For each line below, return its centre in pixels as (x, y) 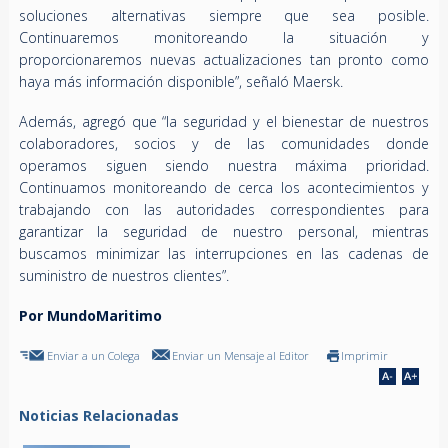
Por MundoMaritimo (90, 316)
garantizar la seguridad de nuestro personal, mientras (224, 232)
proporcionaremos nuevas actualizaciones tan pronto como (224, 60)
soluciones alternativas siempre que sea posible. (224, 16)
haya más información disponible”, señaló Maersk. (182, 82)
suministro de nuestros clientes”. (123, 276)
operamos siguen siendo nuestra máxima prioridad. (224, 166)
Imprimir (364, 356)
